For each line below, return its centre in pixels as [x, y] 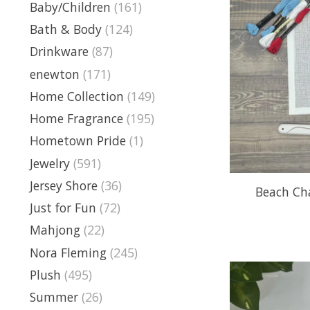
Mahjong [55, 230]
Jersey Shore [64, 185]
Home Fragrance [76, 119]
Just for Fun [63, 208]
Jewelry [50, 163]
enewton [55, 74]
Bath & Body [66, 29]
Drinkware [59, 52]
